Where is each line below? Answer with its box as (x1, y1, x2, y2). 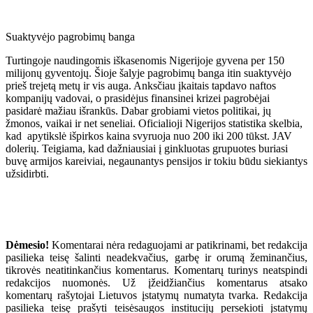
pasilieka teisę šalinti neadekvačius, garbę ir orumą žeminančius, (6, 251, 307, 263)
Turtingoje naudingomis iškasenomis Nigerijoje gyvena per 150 (6, 54, 284, 66)
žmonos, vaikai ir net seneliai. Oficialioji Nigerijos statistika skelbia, (6, 117, 303, 129)
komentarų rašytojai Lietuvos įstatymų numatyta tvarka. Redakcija (6, 289, 307, 301)
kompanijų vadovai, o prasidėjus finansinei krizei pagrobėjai (6, 92, 270, 104)
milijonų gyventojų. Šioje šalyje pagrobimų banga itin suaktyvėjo (6, 66, 291, 79)
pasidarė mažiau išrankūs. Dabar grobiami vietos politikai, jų (6, 104, 271, 117)
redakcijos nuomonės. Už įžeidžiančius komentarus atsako (6, 276, 307, 289)
